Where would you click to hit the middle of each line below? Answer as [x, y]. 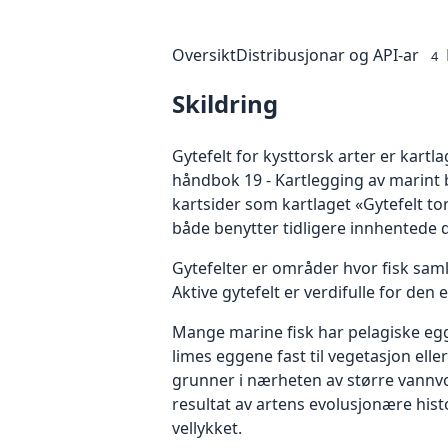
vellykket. [207, 427]
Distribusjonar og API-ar [327, 54]
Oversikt [204, 54]
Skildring [225, 103]
